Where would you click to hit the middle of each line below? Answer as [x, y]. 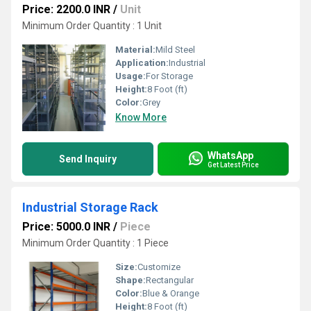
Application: [142, 63]
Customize [159, 267]
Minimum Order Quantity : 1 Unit [92, 26]
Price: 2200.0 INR [66, 9]
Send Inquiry [88, 159]
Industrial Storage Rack [90, 207]
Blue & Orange [171, 293]
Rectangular [170, 280]
